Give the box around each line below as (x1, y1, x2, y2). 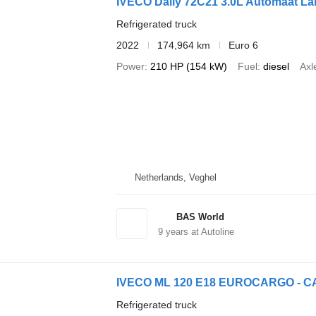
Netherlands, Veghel (134, 172, 217, 183)
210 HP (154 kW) (150, 60, 227, 72)
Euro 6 (228, 39, 258, 51)
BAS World (176, 212, 224, 223)
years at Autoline (162, 226, 234, 238)
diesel (262, 60, 289, 72)
